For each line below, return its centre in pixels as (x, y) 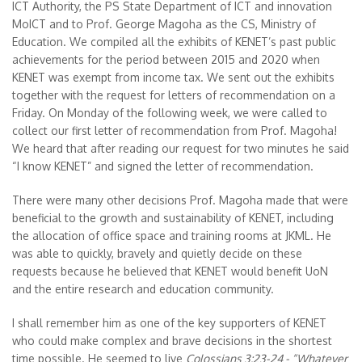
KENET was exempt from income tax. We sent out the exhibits (173, 77)
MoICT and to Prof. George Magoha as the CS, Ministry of (164, 24)
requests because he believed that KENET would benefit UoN (170, 271)
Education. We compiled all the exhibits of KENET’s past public (174, 42)
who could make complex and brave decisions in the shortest (172, 341)
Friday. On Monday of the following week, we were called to (170, 113)
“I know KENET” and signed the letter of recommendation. (163, 166)
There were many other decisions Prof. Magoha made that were (180, 200)
